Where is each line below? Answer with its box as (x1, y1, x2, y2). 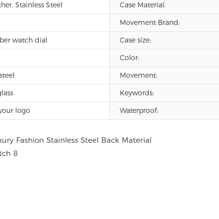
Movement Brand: (120, 18, 180, 27)
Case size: (120, 36, 151, 44)
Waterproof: (120, 106, 158, 115)
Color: (120, 53, 139, 62)
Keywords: (120, 88, 154, 97)
